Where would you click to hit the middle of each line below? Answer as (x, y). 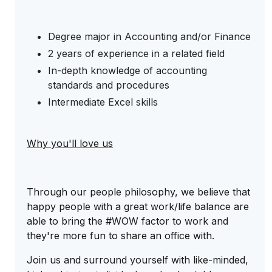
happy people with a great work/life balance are (138, 206)
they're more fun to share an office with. (121, 236)
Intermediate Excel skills (103, 102)
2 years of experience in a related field (136, 53)
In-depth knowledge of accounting (127, 70)
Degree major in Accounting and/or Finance (149, 36)
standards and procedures (109, 85)
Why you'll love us (70, 143)
